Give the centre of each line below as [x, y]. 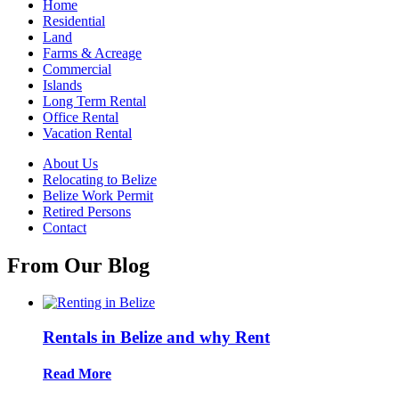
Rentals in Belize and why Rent [156, 338]
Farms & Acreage [92, 53]
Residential [74, 20]
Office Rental [81, 117]
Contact [65, 227]
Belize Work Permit [98, 195]
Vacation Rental [87, 133]
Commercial [77, 69]
